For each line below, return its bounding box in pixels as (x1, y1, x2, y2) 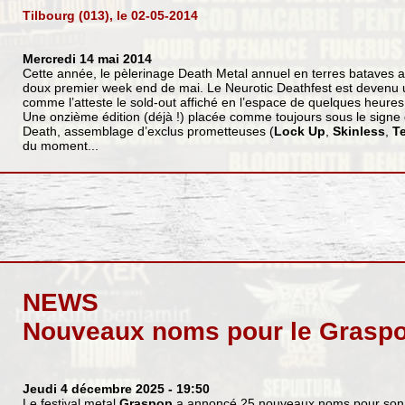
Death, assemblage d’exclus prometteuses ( (22, 123, 274, 138)
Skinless (332, 123, 385, 138)
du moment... (22, 137, 99, 153)
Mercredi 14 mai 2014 (22, 51, 152, 66)
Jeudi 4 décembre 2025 (22, 381, 165, 397)
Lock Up (273, 123, 325, 138)
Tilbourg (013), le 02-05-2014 (22, 7, 198, 23)
